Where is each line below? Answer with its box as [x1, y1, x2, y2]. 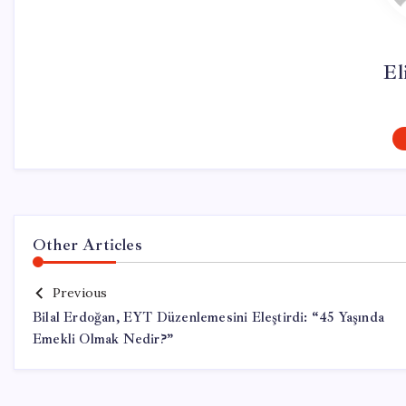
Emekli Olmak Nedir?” [33, 331, 173, 348]
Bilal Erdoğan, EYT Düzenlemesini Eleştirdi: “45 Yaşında [33, 309, 385, 326]
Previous [52, 285, 108, 301]
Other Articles [33, 235, 142, 255]
